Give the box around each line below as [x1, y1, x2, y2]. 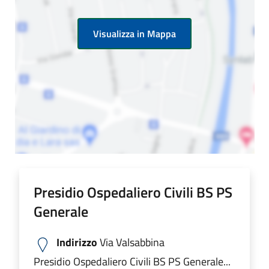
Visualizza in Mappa [93, 26, 176, 41]
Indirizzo [56, 234, 97, 250]
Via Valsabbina [97, 234, 165, 250]
